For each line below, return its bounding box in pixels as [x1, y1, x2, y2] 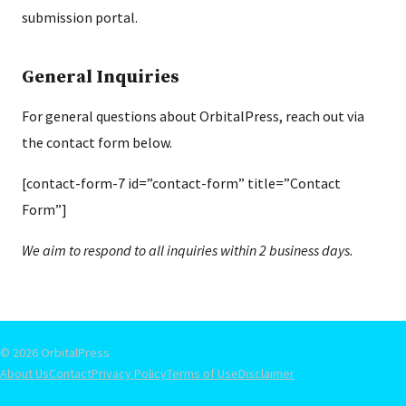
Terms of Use [167, 365, 238, 382]
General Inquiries [22, 66, 179, 89]
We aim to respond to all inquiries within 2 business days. [22, 241, 353, 259]
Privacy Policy [92, 365, 167, 382]
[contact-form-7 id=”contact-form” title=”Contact [22, 174, 341, 192]
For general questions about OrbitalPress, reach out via [22, 107, 364, 125]
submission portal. [22, 8, 138, 26]
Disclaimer [238, 365, 295, 382]
